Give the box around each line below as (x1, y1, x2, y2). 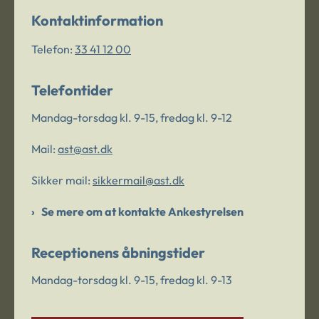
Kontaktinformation (31, 11, 163, 30)
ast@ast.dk (58, 141, 113, 156)
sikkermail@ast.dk (93, 172, 184, 187)
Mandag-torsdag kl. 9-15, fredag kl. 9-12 (31, 110, 232, 125)
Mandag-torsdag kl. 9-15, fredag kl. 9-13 (31, 272, 232, 287)
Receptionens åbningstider (31, 243, 205, 261)
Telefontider (31, 80, 113, 99)
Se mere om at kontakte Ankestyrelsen (41, 204, 244, 219)
